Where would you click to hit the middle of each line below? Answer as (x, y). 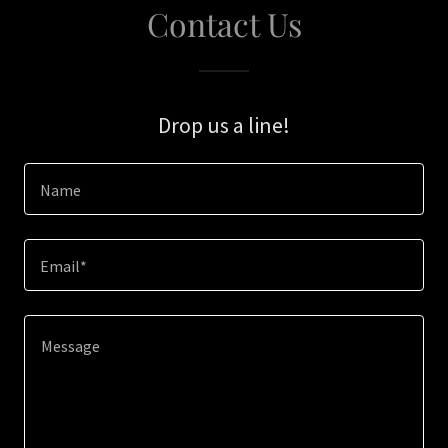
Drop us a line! (224, 125)
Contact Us (224, 23)
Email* (63, 266)
